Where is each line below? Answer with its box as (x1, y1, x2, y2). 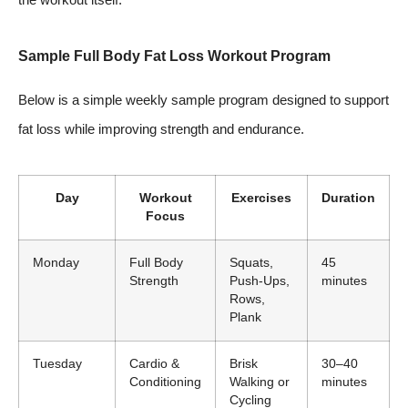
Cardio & (129, 357, 179, 372)
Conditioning (129, 375, 201, 390)
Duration (321, 191, 375, 206)
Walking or (229, 375, 290, 390)
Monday (33, 256, 79, 270)
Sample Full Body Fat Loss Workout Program (18, 47, 331, 64)
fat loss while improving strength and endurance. (18, 120, 304, 137)
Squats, (229, 256, 273, 270)
